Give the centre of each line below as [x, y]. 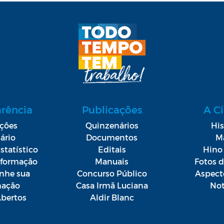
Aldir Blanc [112, 197]
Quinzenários [112, 125]
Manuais [112, 161]
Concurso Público [112, 173]
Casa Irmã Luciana [112, 185]
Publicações [112, 109]
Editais [112, 149]
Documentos [112, 137]
